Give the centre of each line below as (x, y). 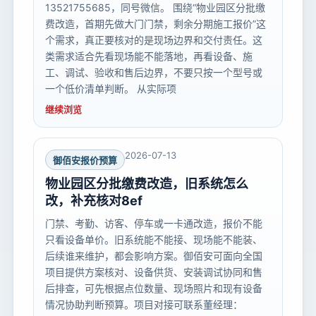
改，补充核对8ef (94, 201)
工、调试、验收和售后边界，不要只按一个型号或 (154, 73)
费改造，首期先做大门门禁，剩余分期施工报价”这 (156, 24)
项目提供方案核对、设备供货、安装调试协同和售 (154, 272)
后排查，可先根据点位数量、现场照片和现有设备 (154, 288)
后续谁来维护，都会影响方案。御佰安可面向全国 (154, 256)
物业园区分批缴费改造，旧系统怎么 (147, 184)
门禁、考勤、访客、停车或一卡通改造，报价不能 (154, 224)
